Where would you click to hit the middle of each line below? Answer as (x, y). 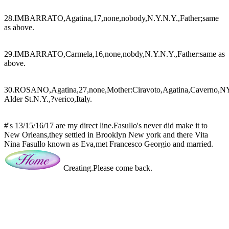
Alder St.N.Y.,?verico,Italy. (48, 99)
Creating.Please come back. (107, 168)
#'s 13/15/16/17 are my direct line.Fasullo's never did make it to (106, 125)
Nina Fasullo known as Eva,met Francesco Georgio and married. (109, 144)
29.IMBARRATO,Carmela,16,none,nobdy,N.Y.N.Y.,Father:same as (114, 54)
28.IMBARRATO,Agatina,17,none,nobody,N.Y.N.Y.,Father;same (111, 18)
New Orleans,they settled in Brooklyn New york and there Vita (106, 134)
